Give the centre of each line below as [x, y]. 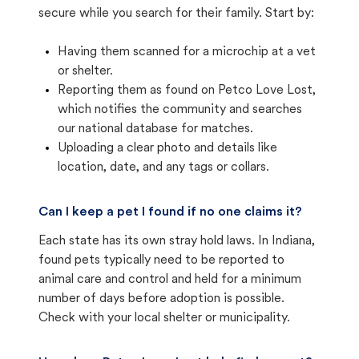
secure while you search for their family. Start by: [176, 14]
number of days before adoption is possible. [161, 299]
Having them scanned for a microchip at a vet [187, 52]
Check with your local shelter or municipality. [164, 318]
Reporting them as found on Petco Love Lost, [187, 91]
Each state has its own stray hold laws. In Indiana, [177, 241]
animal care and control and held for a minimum [170, 280]
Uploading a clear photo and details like [167, 148]
